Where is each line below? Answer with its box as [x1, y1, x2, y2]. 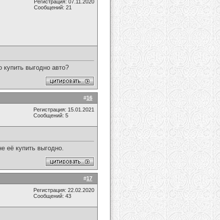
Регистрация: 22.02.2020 [33, 187, 94, 193]
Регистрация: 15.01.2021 [33, 107, 94, 112]
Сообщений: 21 [34, 4, 72, 10]
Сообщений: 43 [33, 193, 71, 199]
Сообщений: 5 [33, 112, 68, 118]
